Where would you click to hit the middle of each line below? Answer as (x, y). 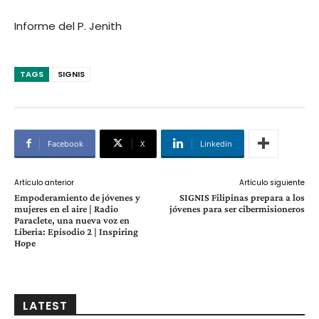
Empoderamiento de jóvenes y (77, 197)
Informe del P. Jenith (68, 26)
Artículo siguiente (272, 182)
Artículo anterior (44, 182)
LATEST (45, 305)
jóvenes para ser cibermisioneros (237, 208)
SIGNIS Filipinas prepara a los (242, 197)
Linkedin (216, 143)
